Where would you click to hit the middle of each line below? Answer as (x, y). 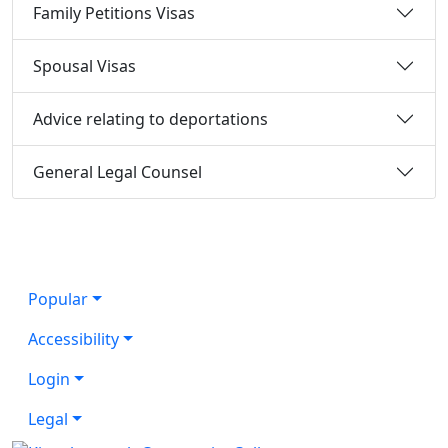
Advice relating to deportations (150, 118)
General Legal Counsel (117, 171)
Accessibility (73, 339)
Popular (58, 299)
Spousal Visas (84, 65)
